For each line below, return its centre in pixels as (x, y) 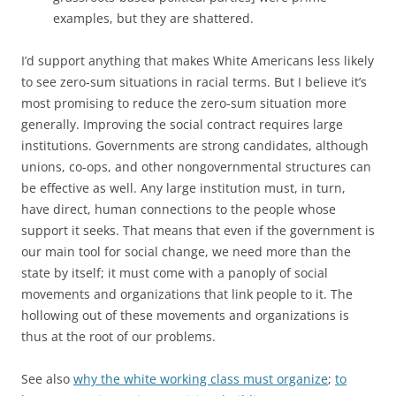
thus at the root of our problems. (118, 336)
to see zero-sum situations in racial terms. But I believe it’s (194, 82)
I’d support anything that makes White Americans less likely (198, 61)
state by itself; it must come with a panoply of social (175, 273)
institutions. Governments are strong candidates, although (195, 145)
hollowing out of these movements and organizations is (185, 315)
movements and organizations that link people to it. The (187, 294)
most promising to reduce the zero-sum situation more (184, 103)
